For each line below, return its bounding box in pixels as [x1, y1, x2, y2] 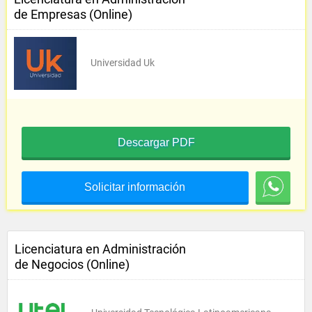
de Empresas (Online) [14, 7, 132, 22]
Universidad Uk [91, 57, 155, 68]
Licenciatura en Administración [15, 242, 186, 256]
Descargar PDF [117, 136, 195, 148]
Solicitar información [84, 181, 186, 193]
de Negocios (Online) [15, 257, 130, 272]
